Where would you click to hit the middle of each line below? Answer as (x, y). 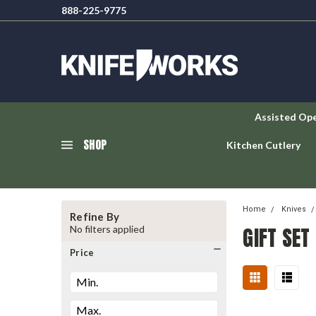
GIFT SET (276, 238)
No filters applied (107, 229)
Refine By (95, 217)
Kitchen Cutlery (263, 145)
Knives (294, 209)
